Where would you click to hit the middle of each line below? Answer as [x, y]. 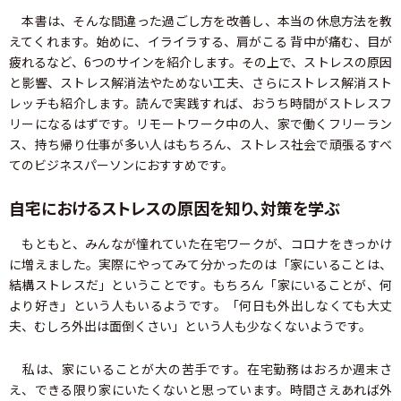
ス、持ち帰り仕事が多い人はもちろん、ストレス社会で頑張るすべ [200, 144]
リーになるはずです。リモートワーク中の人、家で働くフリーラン [200, 123]
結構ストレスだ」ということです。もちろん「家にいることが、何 [200, 284]
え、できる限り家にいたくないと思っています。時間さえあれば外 [200, 389]
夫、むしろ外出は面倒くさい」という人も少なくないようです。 [190, 325]
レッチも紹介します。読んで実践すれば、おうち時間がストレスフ [200, 102]
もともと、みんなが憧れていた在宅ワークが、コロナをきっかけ [200, 243]
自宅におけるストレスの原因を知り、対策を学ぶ [175, 207]
